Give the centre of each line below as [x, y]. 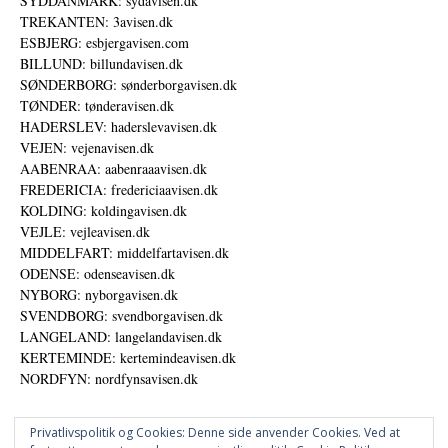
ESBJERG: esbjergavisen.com [104, 42]
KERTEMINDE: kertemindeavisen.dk [128, 357]
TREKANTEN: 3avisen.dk [96, 21]
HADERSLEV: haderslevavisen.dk [118, 126]
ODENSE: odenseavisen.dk [97, 273]
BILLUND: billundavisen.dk [101, 63]
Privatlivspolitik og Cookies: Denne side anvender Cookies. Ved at [215, 432]
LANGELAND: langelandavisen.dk [121, 336]
